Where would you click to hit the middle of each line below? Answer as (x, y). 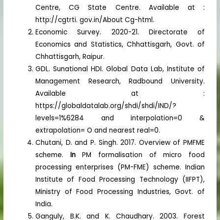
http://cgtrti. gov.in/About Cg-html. (95, 20)
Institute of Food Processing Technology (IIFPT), (120, 179)
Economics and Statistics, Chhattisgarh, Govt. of (120, 44)
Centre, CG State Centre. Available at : (120, 7)
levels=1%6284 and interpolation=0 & (120, 118)
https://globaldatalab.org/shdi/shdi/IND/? (106, 106)
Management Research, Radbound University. (120, 81)
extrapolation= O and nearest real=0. (98, 130)
